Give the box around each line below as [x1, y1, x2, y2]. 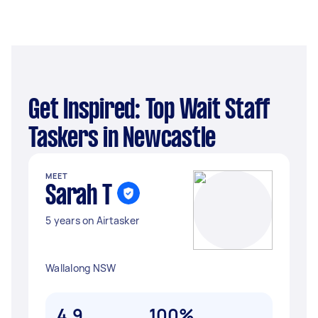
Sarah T [45, 184, 112, 209]
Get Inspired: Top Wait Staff [28, 98, 40, 124]
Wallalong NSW [45, 261, 116, 275]
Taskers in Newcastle [28, 126, 216, 152]
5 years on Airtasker [45, 214, 139, 227]
